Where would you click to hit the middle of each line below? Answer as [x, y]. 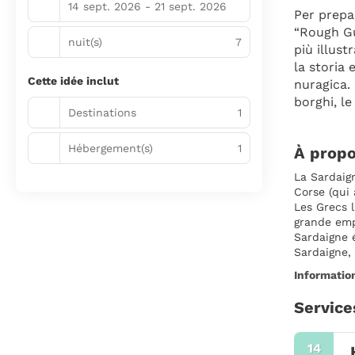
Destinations [102, 112]
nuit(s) [85, 42]
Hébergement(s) [111, 148]
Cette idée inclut [73, 81]
